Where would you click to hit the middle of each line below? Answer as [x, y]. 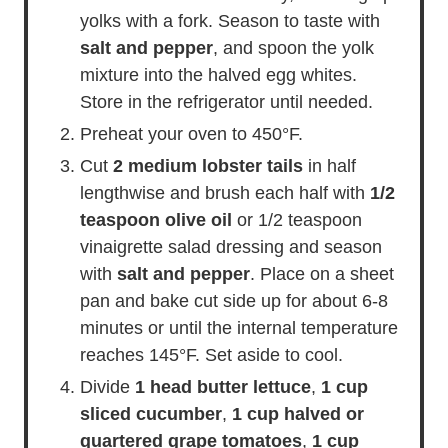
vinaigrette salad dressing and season [231, 247]
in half [329, 166]
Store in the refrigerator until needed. [226, 102]
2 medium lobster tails [208, 166]
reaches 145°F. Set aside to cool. [211, 355]
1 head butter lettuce [223, 387]
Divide [107, 387]
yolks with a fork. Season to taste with [230, 21]
